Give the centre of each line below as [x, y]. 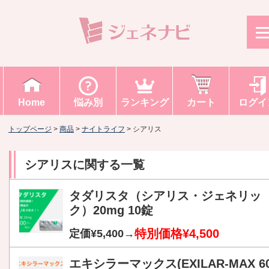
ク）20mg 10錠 [111, 210]
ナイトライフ [103, 129]
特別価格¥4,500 [177, 234]
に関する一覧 [109, 165]
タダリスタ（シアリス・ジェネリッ [165, 196]
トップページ [30, 129]
